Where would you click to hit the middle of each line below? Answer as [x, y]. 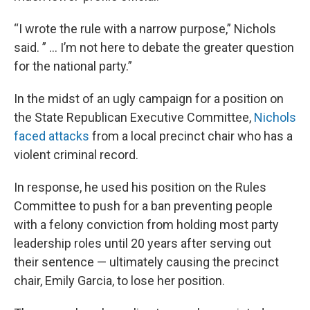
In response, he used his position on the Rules [140, 187]
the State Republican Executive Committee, [134, 117]
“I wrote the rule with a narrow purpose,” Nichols [145, 29]
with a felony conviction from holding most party [146, 225]
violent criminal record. [76, 155]
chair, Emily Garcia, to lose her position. [119, 281]
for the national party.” [73, 66]
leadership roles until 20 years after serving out [143, 243]
